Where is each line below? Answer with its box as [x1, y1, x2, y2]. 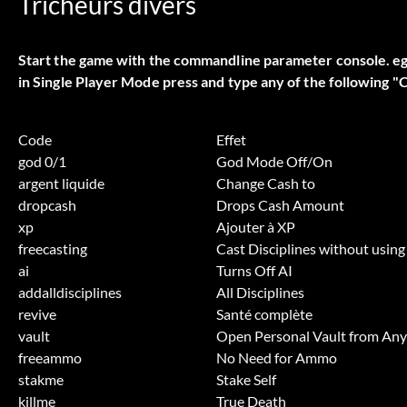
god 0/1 [18, 152, 66, 170]
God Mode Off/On [216, 152, 333, 170]
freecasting [18, 239, 87, 257]
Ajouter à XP [216, 217, 295, 235]
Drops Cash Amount [216, 195, 344, 213]
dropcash [18, 195, 76, 213]
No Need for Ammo [216, 348, 337, 366]
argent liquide [18, 174, 104, 192]
